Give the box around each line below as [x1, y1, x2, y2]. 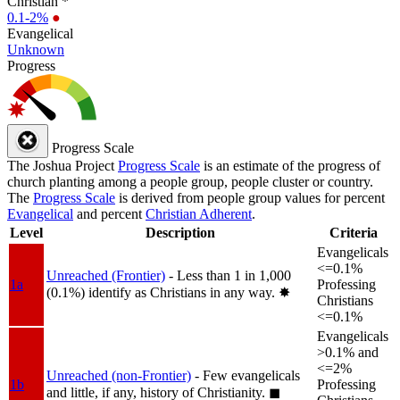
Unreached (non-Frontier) [46, 367, 191, 383]
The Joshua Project [7, 157, 118, 173]
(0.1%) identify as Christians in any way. [46, 284, 279, 300]
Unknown [7, 41, 64, 57]
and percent [73, 205, 146, 221]
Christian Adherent [146, 205, 252, 221]
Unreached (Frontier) [46, 267, 165, 283]
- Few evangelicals [195, 367, 300, 383]
